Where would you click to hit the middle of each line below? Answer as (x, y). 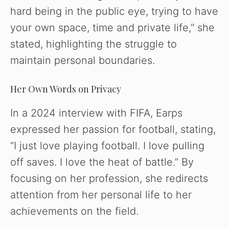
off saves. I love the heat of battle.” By (102, 162)
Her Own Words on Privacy (66, 89)
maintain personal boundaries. (83, 61)
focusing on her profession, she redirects (109, 179)
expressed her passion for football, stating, (113, 130)
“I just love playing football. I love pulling (107, 146)
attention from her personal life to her (101, 195)
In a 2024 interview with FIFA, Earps (96, 113)
